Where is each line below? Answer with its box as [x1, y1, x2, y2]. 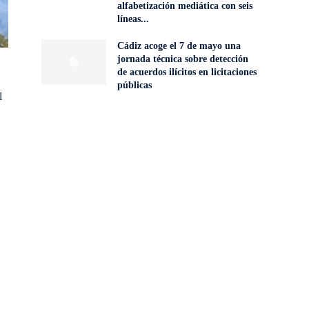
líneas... [117, 14, 149, 25]
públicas [117, 80, 152, 91]
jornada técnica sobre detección [117, 54, 248, 65]
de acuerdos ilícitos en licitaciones [117, 67, 257, 78]
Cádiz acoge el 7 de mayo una [117, 41, 241, 52]
